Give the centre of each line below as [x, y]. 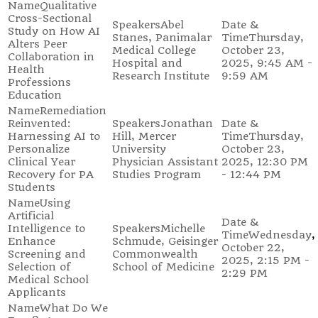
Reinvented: [39, 124]
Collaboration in [51, 57]
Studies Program [157, 175]
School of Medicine [163, 267]
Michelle [183, 229]
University [139, 149]
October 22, [253, 248]
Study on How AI [54, 31]
